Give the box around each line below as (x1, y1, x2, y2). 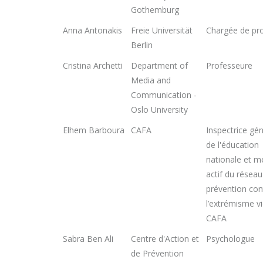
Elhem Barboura (63, 124, 124, 136)
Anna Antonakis (63, 25, 122, 36)
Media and (131, 75, 171, 86)
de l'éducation (206, 139, 259, 150)
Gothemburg (131, 4, 179, 15)
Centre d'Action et (131, 233, 199, 244)
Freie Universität (131, 25, 193, 36)
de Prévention (131, 248, 184, 259)
